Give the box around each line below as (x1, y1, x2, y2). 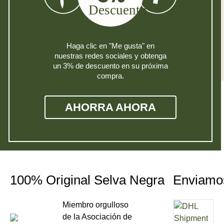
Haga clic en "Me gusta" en (66, 41, 154, 50)
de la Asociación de (62, 212, 132, 221)
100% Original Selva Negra (10, 172, 164, 187)
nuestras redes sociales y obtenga (54, 51, 166, 60)
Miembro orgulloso (62, 200, 128, 209)
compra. (97, 71, 124, 80)
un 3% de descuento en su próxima (53, 61, 168, 70)
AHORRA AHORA (65, 100, 156, 113)
